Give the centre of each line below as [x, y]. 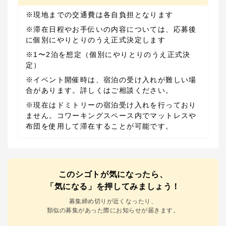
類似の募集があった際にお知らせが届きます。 [113, 211]
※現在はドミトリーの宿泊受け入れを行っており [111, 105]
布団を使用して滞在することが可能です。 [100, 126]
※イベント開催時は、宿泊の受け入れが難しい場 [111, 80]
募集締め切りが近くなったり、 [113, 202]
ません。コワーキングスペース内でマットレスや [111, 116]
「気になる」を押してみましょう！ [113, 187]
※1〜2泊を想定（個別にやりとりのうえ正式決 [108, 55]
